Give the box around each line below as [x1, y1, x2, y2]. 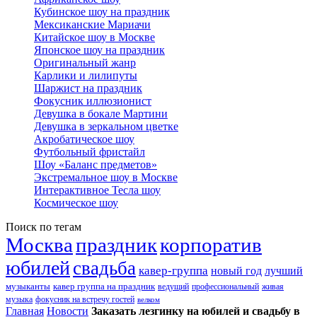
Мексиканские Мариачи [34, 18, 151, 30]
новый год [211, 265, 262, 277]
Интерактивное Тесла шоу [34, 184, 161, 196]
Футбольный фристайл [34, 146, 145, 158]
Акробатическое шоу [34, 133, 134, 145]
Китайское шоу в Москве [34, 31, 155, 43]
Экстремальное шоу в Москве [34, 171, 178, 183]
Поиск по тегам [6, 221, 81, 233]
